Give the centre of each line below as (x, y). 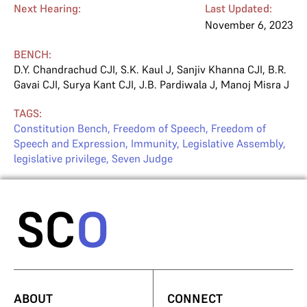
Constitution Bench (61, 128)
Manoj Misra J (255, 84)
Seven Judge (142, 158)
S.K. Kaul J (146, 69)
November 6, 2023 (249, 25)
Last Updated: (238, 8)
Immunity (154, 143)
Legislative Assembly (233, 143)
